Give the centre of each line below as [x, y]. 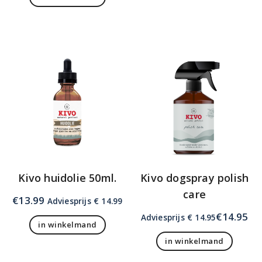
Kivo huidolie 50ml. [68, 177]
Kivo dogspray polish [195, 177]
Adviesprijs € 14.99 [84, 201]
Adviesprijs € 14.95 [178, 217]
